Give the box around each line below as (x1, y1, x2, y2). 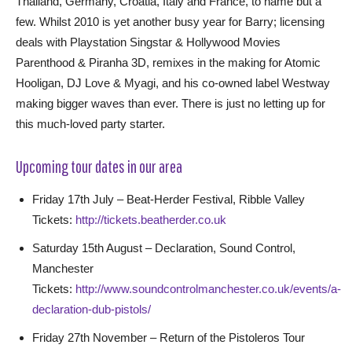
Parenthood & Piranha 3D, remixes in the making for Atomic (16, 56, 321, 69)
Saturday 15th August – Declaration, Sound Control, (32, 241, 295, 255)
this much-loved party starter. (16, 117, 165, 130)
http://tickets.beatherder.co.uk (75, 213, 226, 226)
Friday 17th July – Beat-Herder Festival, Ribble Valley (32, 192, 305, 206)
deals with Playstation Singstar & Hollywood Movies (16, 35, 280, 49)
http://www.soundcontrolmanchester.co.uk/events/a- (75, 282, 341, 295)
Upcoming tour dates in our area (16, 156, 182, 176)
